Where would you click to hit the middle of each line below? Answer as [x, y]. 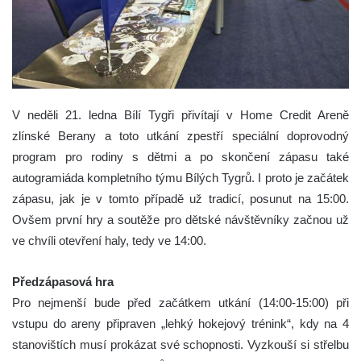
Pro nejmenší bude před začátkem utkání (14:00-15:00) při [180, 302]
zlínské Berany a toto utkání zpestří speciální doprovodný [180, 135]
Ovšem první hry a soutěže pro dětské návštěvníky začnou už [180, 219]
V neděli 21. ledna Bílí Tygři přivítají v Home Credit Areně [180, 114]
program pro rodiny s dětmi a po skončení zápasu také [180, 156]
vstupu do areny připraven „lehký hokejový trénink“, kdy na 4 [180, 323]
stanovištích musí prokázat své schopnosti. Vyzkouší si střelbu [180, 344]
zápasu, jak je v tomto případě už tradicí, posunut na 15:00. [180, 198]
